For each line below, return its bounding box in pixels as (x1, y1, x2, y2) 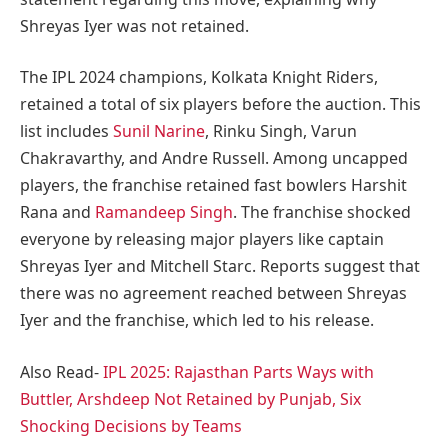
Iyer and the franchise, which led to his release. (20, 309, 374, 332)
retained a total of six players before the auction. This (20, 93, 421, 116)
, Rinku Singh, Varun (205, 120, 357, 143)
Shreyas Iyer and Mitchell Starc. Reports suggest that (20, 255, 420, 278)
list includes (20, 120, 113, 143)
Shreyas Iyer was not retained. (20, 14, 249, 37)
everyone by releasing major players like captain (20, 228, 384, 251)
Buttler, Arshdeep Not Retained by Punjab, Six (20, 387, 361, 410)
